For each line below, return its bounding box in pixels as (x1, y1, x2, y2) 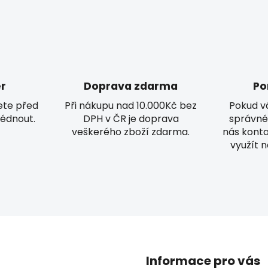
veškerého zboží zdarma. (72, 124, 190, 139)
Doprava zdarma (84, 78, 178, 93)
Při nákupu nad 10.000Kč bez (65, 98, 197, 112)
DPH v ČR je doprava (83, 111, 179, 126)
